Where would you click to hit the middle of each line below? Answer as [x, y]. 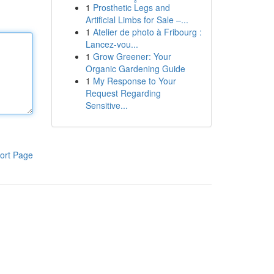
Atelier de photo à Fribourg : [147, 32]
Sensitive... [106, 105]
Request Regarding [123, 93]
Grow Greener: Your [132, 56]
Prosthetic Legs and [131, 7]
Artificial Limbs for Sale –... [137, 20]
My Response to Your [134, 81]
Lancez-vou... [112, 44]
